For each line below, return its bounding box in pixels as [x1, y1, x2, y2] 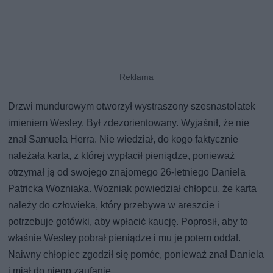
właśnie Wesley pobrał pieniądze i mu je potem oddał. [8, 232, 241, 244]
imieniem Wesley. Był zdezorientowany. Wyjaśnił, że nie [8, 116, 250, 129]
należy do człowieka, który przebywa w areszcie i [8, 199, 220, 211]
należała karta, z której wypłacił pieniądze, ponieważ [8, 149, 235, 161]
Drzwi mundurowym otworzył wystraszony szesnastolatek [8, 100, 256, 112]
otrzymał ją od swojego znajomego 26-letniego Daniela [8, 166, 246, 178]
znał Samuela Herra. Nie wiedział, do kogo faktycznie [8, 133, 239, 145]
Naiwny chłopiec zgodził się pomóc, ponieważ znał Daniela [8, 248, 264, 260]
